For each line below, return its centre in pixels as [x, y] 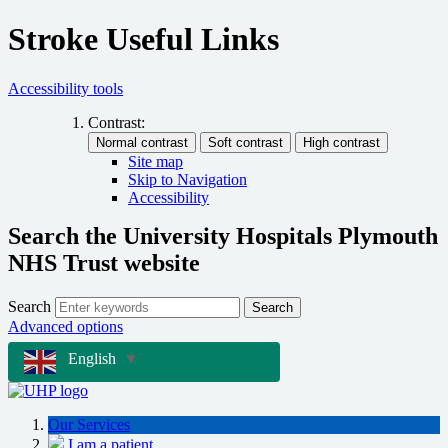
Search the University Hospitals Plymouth [223, 235]
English [92, 359]
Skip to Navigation [187, 179]
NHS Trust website [104, 262]
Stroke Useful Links [143, 39]
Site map [155, 161]
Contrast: [116, 122]
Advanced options [65, 326]
